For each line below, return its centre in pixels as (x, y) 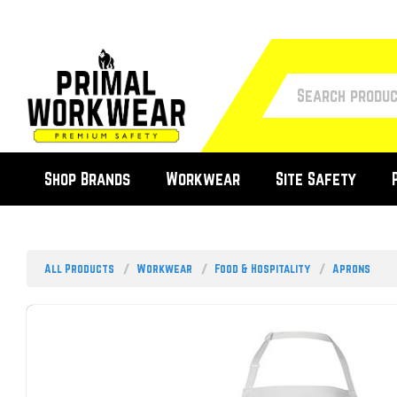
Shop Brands (87, 179)
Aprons (351, 269)
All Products (79, 269)
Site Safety (316, 179)
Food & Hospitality (262, 269)
